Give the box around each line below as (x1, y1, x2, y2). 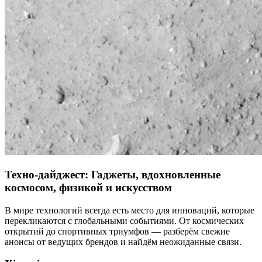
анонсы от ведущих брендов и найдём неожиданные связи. (5, 236, 242, 247)
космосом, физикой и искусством (5, 181, 172, 194)
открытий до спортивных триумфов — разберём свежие (5, 226, 230, 236)
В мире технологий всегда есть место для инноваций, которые (5, 205, 254, 215)
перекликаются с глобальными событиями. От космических (5, 215, 244, 226)
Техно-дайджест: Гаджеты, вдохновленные (5, 168, 220, 181)
